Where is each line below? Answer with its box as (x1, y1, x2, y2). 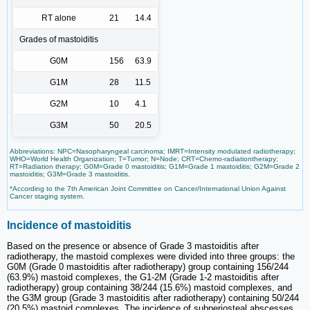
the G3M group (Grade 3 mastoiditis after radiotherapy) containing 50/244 (7, 293, 299, 304)
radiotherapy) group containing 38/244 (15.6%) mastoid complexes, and (7, 282, 292, 293)
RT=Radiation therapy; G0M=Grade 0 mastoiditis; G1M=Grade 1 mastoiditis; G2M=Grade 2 (10, 163, 300, 171)
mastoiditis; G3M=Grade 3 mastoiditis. (10, 170, 130, 179)
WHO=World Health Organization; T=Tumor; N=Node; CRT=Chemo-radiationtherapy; (10, 155, 278, 163)
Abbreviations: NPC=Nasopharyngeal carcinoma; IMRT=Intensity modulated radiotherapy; (10, 147, 295, 156)
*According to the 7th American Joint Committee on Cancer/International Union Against (10, 185, 286, 193)
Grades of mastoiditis (19, 35, 98, 45)
